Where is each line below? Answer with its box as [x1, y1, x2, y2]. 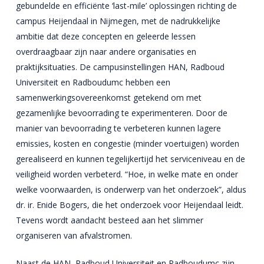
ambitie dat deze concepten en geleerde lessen [15, 31, 196, 42]
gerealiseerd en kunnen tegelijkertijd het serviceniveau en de [15, 153, 245, 164]
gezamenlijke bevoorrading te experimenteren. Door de [15, 107, 227, 118]
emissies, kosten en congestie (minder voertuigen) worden [15, 138, 239, 149]
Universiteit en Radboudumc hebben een [15, 77, 170, 88]
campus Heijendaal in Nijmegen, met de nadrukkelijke [15, 15, 220, 27]
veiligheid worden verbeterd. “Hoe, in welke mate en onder [15, 169, 238, 180]
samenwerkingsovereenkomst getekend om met [15, 92, 202, 103]
